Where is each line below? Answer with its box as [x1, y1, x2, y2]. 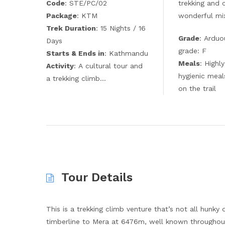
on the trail [178, 84, 216, 92]
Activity [46, 62, 74, 70]
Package [46, 12, 77, 20]
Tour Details [61, 170, 133, 184]
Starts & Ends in [46, 49, 104, 57]
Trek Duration [46, 24, 96, 32]
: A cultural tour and [74, 62, 143, 70]
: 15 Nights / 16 [96, 24, 146, 32]
